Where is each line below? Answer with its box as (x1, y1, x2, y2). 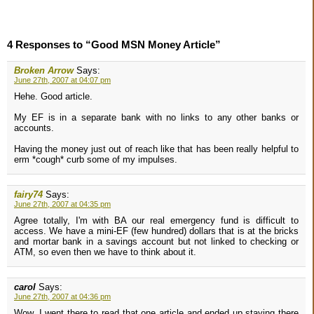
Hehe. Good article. (14, 91, 93, 102)
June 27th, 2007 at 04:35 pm (14, 200, 111, 209)
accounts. (14, 123, 54, 134)
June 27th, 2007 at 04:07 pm (14, 76, 111, 85)
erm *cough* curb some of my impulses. (14, 154, 177, 165)
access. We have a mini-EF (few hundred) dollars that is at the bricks (14, 226, 299, 237)
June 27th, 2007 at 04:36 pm (14, 292, 111, 301)
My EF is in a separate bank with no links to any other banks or (14, 112, 299, 123)
